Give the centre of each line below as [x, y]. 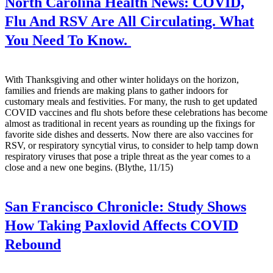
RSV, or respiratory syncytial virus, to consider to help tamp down [132, 145]
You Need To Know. [68, 40]
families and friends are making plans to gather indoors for [116, 90]
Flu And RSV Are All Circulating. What [129, 21]
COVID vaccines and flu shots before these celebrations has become [136, 112]
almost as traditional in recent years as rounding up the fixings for [130, 123]
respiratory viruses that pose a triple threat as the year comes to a [128, 156]
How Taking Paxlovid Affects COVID [122, 225]
